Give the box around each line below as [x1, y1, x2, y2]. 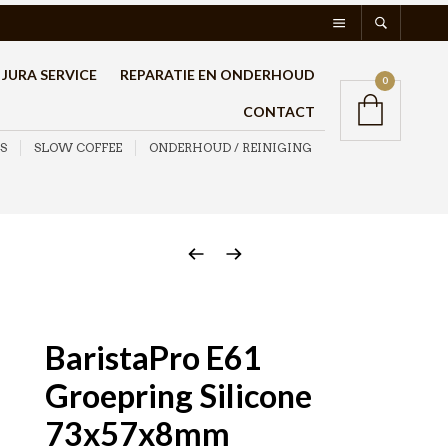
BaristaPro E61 [45, 338, 263, 377]
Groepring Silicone [45, 376, 313, 415]
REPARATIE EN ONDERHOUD [120, 66, 316, 83]
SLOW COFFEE [34, 140, 123, 155]
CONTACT [243, 103, 316, 120]
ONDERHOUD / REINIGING [149, 140, 313, 155]
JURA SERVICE [2, 66, 98, 83]
